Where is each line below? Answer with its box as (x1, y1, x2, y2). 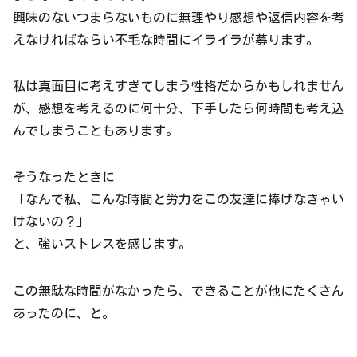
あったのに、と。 (13, 306, 115, 320)
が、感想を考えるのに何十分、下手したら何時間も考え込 (13, 101, 344, 115)
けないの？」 (13, 215, 89, 229)
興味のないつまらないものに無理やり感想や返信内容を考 (13, 10, 344, 24)
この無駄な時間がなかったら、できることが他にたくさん (13, 284, 344, 297)
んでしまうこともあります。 (13, 124, 178, 137)
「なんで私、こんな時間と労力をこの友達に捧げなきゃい (13, 193, 344, 206)
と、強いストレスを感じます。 (13, 237, 191, 251)
